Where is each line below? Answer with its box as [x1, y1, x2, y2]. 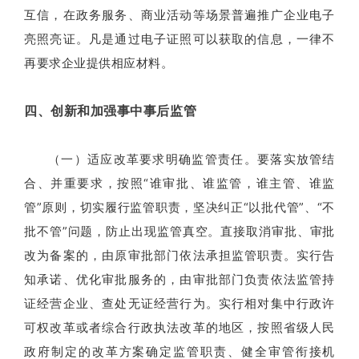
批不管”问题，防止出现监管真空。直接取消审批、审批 [24, 223, 335, 239]
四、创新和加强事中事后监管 [24, 103, 197, 118]
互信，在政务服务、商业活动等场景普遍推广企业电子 [24, 6, 335, 22]
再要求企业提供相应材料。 [24, 54, 174, 71]
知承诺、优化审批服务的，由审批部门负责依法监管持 [24, 271, 335, 287]
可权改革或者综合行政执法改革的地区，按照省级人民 [24, 319, 335, 335]
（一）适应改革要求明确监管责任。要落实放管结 [48, 151, 335, 167]
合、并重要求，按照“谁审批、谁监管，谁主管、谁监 [24, 175, 335, 191]
